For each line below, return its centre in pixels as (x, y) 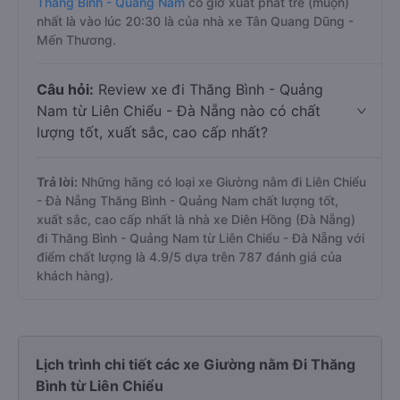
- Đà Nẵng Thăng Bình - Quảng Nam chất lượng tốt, (187, 200)
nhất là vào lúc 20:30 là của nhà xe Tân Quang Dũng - (195, 21)
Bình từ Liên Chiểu (100, 386)
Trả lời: (57, 182)
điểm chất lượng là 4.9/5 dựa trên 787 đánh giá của (189, 257)
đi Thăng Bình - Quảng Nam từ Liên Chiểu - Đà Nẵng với (200, 238)
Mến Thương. (76, 40)
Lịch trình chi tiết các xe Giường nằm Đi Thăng (196, 364)
